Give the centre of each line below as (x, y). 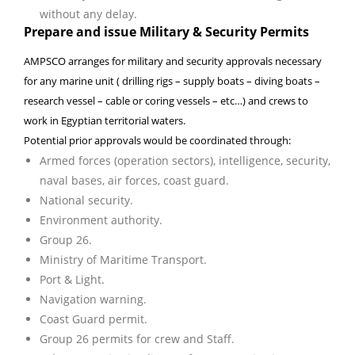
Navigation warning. (93, 299)
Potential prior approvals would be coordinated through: (157, 140)
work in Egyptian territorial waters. (105, 120)
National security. (86, 200)
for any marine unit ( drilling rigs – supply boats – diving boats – (172, 80)
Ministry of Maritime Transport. (123, 259)
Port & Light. (72, 279)
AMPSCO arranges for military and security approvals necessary (173, 61)
